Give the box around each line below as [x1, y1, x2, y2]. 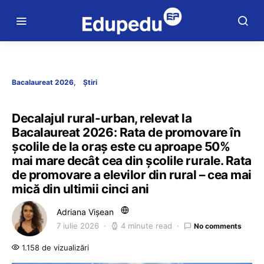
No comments [194, 221, 242, 230]
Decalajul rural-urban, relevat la [12, 111, 192, 126]
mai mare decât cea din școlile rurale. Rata [12, 153, 252, 168]
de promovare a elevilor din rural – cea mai [12, 167, 252, 182]
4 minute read [121, 221, 172, 230]
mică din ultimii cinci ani [12, 181, 149, 196]
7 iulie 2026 [57, 221, 99, 230]
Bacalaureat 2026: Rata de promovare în [12, 125, 241, 140]
